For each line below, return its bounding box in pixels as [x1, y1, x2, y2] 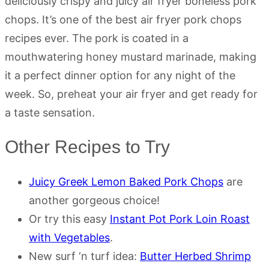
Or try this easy [29, 212, 110, 225]
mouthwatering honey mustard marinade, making [5, 50, 256, 63]
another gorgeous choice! [29, 193, 160, 207]
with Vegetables [29, 231, 110, 244]
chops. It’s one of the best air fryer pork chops [5, 13, 241, 26]
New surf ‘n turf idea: [29, 249, 140, 262]
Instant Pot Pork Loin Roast [110, 212, 250, 225]
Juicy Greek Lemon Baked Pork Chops [29, 175, 223, 188]
